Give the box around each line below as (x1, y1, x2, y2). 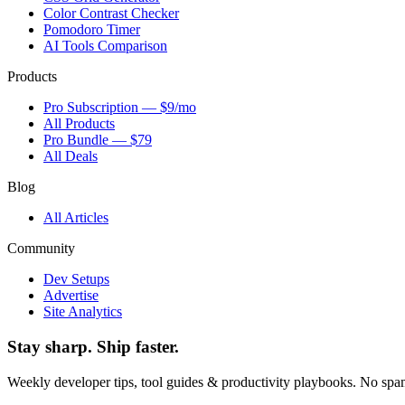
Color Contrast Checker (43, 5, 179, 22)
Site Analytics (43, 304, 122, 320)
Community (7, 240, 75, 257)
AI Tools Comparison (43, 38, 167, 54)
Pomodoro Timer (43, 22, 140, 38)
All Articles (43, 210, 108, 226)
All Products (43, 116, 115, 132)
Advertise (43, 287, 99, 304)
